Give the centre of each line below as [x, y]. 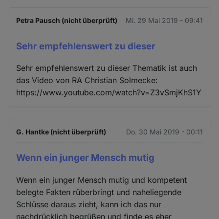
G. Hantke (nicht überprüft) [61, 132]
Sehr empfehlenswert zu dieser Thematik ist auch [107, 68]
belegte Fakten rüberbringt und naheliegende [99, 192]
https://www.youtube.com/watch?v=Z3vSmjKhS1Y [109, 93]
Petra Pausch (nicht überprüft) [67, 20]
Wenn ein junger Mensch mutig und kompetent [102, 180]
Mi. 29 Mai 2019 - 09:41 [164, 20]
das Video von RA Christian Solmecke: [87, 80]
